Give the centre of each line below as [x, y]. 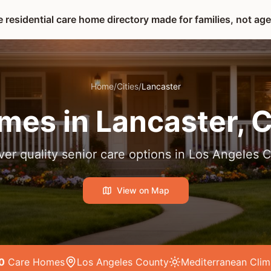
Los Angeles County [123, 262]
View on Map [143, 190]
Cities [127, 86]
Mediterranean [214, 262]
